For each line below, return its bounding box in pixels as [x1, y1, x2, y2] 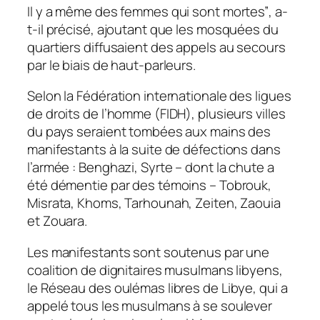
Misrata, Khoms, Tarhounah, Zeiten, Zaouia [27, 194, 281, 213]
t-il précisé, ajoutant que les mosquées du [27, 19, 279, 39]
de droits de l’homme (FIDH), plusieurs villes [27, 104, 286, 124]
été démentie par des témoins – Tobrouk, [27, 176, 272, 195]
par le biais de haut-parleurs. [27, 55, 196, 74]
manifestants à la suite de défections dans [27, 140, 281, 159]
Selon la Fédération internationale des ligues [27, 86, 291, 106]
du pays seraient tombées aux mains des [27, 122, 271, 141]
